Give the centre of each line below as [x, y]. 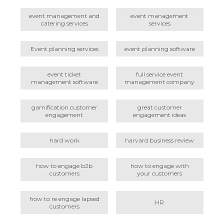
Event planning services [64, 48]
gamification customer [64, 107]
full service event [160, 74]
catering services [64, 23]
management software [64, 81]
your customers [160, 173]
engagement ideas [160, 114]
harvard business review [160, 140]
